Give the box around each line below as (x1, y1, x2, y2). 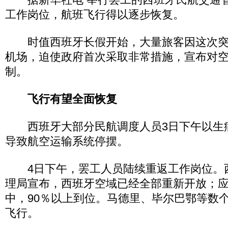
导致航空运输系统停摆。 (5, 135, 128, 148)
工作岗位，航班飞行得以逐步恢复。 (5, 8, 184, 21)
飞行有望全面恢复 (27, 93, 117, 105)
